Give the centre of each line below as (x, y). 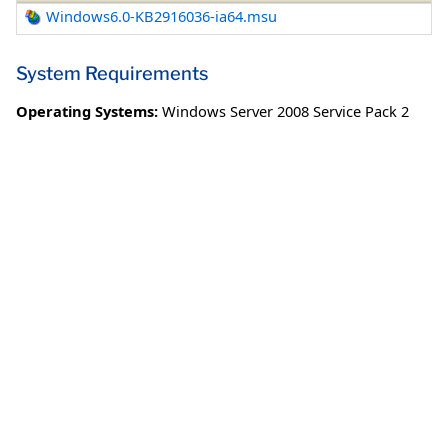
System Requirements (112, 73)
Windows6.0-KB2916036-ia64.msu (162, 16)
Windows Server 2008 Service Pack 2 (285, 110)
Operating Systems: (87, 110)
